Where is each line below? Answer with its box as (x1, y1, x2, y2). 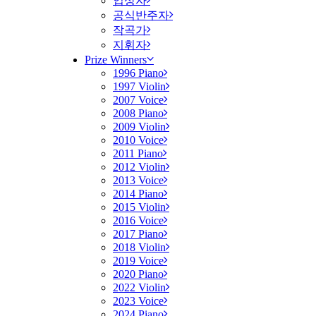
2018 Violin (113, 241, 166, 253)
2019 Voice (113, 255, 164, 267)
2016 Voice (113, 214, 164, 226)
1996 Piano (113, 67, 164, 79)
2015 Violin (113, 201, 166, 213)
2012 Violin (113, 161, 166, 173)
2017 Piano (113, 228, 164, 240)
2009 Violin (113, 121, 166, 133)
